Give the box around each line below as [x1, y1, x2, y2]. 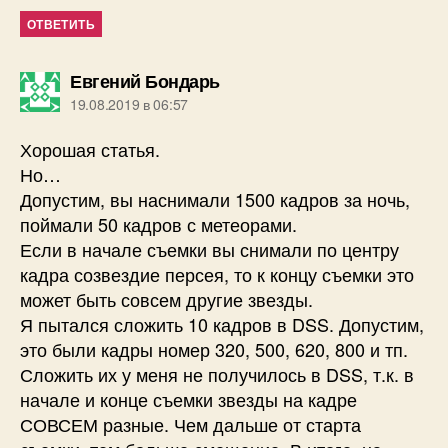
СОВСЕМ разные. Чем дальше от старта [20, 411, 361, 438]
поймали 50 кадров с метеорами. [20, 211, 297, 238]
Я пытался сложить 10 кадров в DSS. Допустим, [20, 311, 424, 338]
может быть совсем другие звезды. [20, 286, 313, 313]
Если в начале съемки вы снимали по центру [20, 236, 399, 263]
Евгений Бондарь [70, 68, 220, 95]
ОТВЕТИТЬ [27, 15, 95, 34]
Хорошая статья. [20, 136, 160, 163]
